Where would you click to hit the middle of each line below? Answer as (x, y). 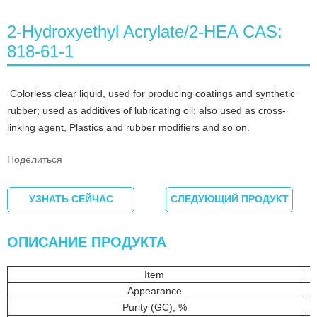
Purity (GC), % (154, 307)
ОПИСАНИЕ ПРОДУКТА (87, 242)
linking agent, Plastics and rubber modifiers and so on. (128, 128)
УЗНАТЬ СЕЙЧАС (71, 199)
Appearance (154, 291)
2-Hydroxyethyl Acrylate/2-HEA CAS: (145, 32)
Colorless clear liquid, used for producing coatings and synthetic (151, 94)
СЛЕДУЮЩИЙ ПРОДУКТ (229, 199)
